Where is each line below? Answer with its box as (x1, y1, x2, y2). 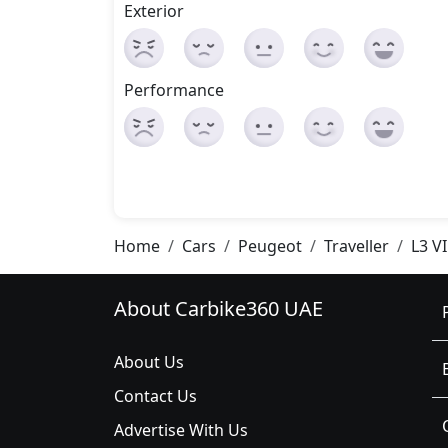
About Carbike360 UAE (114, 295, 323, 322)
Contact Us (114, 385, 197, 407)
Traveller (324, 235, 389, 257)
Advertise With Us (114, 419, 248, 441)
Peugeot (238, 235, 302, 257)
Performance (124, 79, 224, 101)
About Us (114, 351, 184, 373)
